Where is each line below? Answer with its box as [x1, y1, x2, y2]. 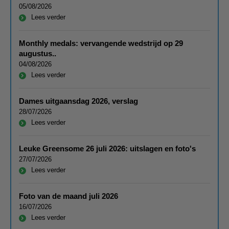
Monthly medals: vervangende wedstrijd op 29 [19, 39, 183, 47]
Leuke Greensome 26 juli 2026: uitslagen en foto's [19, 145, 196, 152]
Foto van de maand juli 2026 [19, 192, 118, 200]
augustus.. [19, 50, 56, 57]
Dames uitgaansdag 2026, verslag [19, 97, 138, 105]
